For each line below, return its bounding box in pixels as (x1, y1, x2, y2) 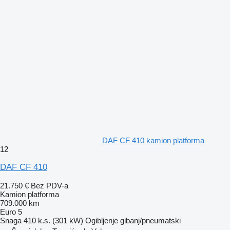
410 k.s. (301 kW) (24, 216, 83, 225)
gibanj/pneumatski (120, 216, 181, 225)
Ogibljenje (85, 216, 118, 225)
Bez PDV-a (31, 181, 68, 190)
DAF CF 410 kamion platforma (102, 136, 204, 145)
